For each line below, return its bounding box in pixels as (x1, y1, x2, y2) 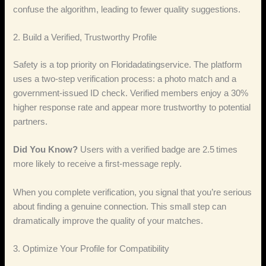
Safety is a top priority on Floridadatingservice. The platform (13, 59, 243, 69)
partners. (13, 116, 48, 126)
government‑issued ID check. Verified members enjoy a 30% (13, 88, 249, 98)
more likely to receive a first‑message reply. (13, 159, 182, 169)
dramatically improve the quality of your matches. (13, 216, 204, 226)
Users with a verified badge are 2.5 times (78, 145, 238, 155)
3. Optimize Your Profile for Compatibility (13, 243, 170, 254)
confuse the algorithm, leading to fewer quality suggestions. (13, 4, 241, 14)
